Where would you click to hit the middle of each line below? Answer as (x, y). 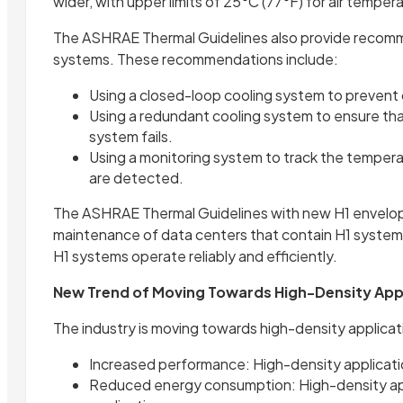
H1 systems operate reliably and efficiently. (195, 256)
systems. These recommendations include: (196, 59)
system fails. (131, 137)
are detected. (136, 178)
